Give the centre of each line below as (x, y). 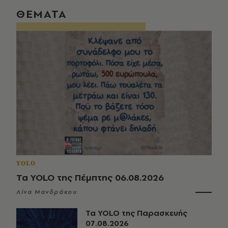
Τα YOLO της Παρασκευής (136, 213)
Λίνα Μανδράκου (47, 192)
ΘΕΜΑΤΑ (42, 14)
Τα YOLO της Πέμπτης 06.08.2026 (90, 178)
